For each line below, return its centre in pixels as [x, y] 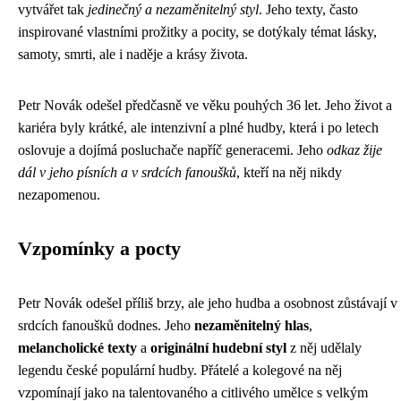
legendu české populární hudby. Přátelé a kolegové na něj [180, 370]
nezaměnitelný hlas [252, 325]
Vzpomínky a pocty [99, 249]
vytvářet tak [53, 9]
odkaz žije [354, 150]
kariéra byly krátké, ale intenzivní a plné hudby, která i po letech [198, 128]
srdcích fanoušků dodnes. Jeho [106, 325]
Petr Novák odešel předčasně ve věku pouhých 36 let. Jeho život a [205, 105]
